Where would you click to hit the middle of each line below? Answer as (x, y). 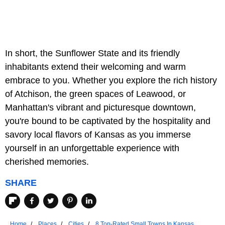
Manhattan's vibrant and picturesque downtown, (100, 107)
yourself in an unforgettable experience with (92, 148)
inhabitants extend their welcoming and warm (95, 67)
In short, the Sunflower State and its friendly (92, 53)
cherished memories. (48, 161)
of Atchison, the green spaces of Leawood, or (95, 94)
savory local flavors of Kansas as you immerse (98, 134)
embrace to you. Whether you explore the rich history (111, 80)
